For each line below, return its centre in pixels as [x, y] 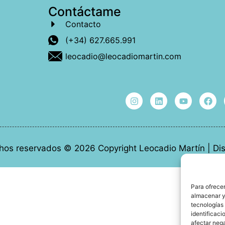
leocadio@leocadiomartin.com [123, 57]
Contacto [83, 24]
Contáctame [85, 12]
